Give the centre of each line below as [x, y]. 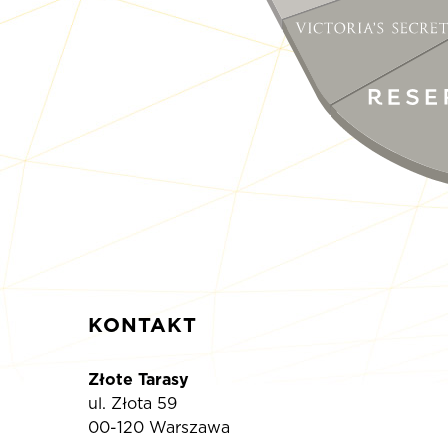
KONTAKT [142, 325]
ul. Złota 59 [132, 404]
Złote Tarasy [138, 380]
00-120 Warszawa [159, 428]
